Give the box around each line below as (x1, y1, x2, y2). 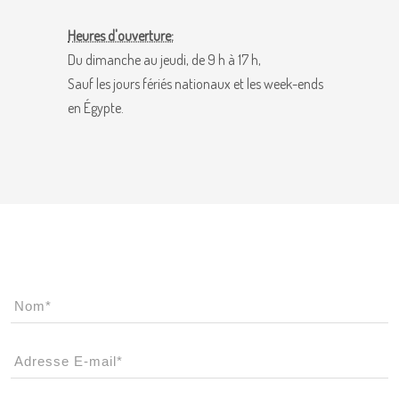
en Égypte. (68, 99, 124, 117)
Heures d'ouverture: (68, 27, 174, 45)
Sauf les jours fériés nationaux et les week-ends (68, 75, 323, 93)
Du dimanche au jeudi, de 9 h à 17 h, (68, 51, 261, 69)
